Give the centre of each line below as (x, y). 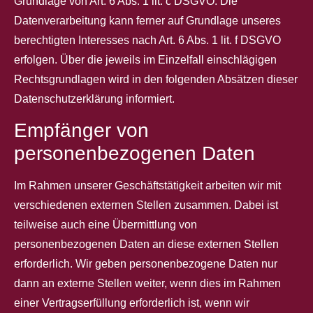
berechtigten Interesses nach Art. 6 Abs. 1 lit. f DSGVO (147, 40)
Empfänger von (81, 131)
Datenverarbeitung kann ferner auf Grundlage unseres (147, 20)
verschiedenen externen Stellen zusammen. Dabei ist (146, 205)
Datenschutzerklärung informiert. (94, 99)
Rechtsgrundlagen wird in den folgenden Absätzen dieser (156, 79)
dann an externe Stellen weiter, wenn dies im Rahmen (147, 284)
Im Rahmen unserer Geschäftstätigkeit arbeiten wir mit (147, 186)
